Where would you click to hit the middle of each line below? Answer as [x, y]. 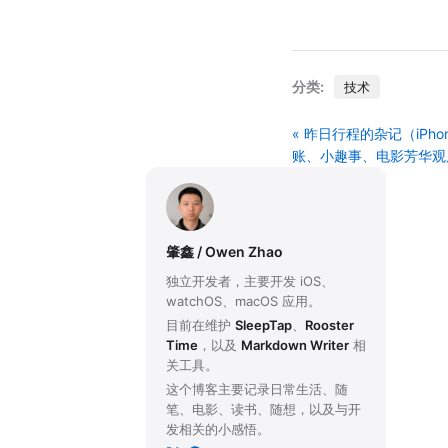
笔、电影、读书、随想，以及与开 [263, 408]
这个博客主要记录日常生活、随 [257, 388]
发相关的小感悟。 [218, 428]
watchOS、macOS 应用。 [243, 300]
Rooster [329, 324]
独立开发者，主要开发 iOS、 [250, 280]
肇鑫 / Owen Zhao [224, 251]
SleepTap [263, 324]
